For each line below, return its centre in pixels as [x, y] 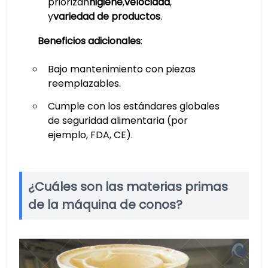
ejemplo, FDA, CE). [90, 135]
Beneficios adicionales [89, 41]
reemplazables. [84, 83]
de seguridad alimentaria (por [118, 121]
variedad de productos [106, 16]
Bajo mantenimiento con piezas [121, 69]
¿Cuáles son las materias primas [128, 187]
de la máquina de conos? [105, 205]
